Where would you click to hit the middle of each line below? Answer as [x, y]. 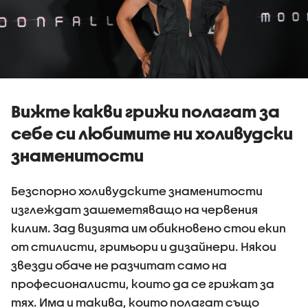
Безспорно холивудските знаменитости [137, 190]
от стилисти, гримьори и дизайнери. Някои [144, 246]
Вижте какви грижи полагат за [145, 111]
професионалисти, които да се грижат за [143, 283]
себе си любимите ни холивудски [152, 133]
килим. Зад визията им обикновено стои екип [148, 228]
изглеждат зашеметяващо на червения [134, 209]
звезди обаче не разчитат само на [119, 265]
